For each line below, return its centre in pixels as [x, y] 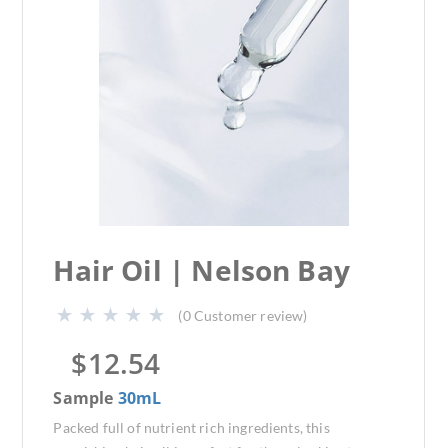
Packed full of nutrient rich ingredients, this [191, 427]
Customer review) [250, 315]
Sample [85, 398]
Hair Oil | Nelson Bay [201, 270]
